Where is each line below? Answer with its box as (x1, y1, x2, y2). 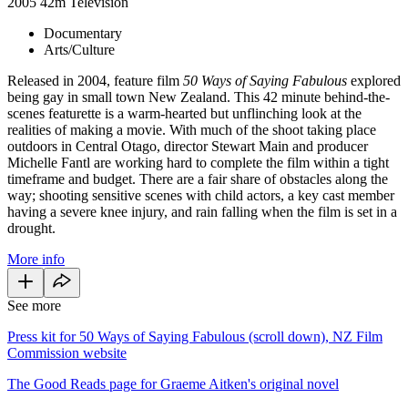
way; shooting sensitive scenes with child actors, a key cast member (7, 187, 394, 203)
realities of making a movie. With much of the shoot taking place (7, 121, 376, 138)
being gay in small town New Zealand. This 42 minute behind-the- (7, 88, 390, 105)
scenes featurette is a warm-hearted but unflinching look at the (7, 105, 362, 121)
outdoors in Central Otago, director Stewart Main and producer (7, 138, 368, 154)
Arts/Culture (44, 41, 115, 57)
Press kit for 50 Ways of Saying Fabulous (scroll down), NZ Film (7, 328, 382, 344)
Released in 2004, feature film (7, 72, 183, 88)
